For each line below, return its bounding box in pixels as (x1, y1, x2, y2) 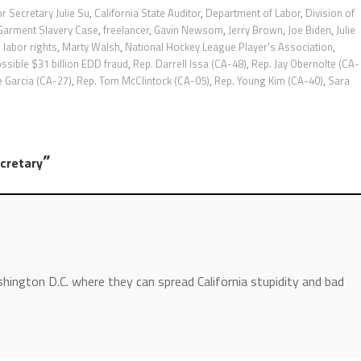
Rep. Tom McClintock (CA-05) (77, 72, 210, 89)
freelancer (103, 21, 149, 38)
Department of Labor (205, 4, 301, 21)
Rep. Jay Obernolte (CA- (251, 55, 359, 72)
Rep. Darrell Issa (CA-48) (133, 55, 247, 72)
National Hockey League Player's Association (125, 38, 333, 55)
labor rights (3, 38, 57, 55)
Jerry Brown (228, 21, 283, 38)
